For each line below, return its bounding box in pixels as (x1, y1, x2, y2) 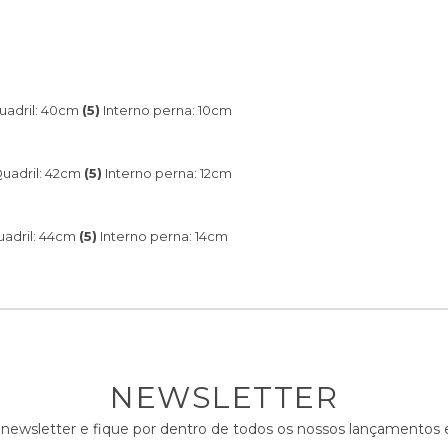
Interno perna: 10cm (100, 101, 235, 118)
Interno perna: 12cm (102, 164, 235, 181)
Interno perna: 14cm (97, 227, 231, 244)
